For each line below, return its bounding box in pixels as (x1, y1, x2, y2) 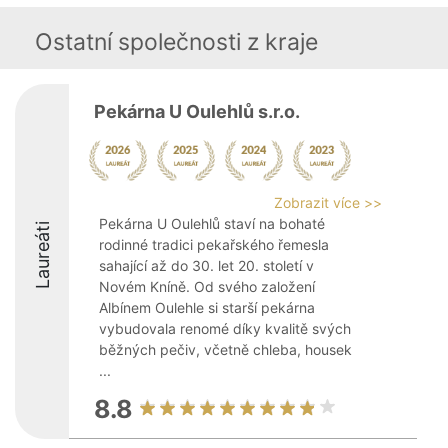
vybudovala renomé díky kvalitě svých (99, 320, 351, 337)
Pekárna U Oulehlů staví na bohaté (99, 215, 325, 232)
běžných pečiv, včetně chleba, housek (99, 341, 352, 358)
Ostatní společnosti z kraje (35, 28, 318, 56)
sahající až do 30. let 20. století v (99, 257, 314, 274)
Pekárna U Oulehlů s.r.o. (94, 101, 300, 122)
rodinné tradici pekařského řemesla (99, 236, 329, 253)
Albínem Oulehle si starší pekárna (99, 299, 315, 316)
